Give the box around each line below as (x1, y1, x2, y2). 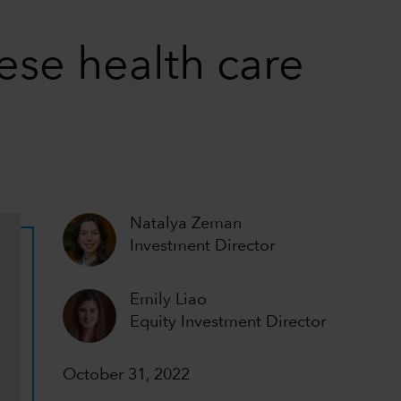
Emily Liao (130, 291, 208, 308)
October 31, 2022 (63, 367, 191, 384)
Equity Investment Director (130, 313, 327, 330)
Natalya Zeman (130, 216, 243, 232)
